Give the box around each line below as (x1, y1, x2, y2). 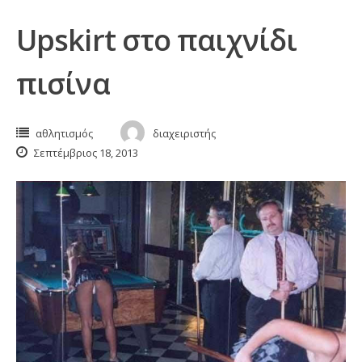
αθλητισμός (36, 126, 93, 141)
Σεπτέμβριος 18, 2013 (32, 145, 138, 160)
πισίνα (16, 64, 110, 103)
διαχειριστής (153, 126, 216, 141)
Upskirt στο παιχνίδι (16, 20, 297, 60)
